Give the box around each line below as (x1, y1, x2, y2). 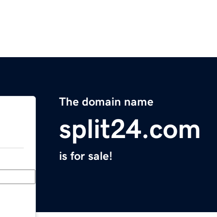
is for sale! (59, 150, 112, 162)
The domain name (59, 96, 154, 108)
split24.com (59, 115, 201, 143)
